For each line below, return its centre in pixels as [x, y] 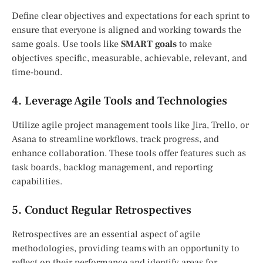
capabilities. [37, 182]
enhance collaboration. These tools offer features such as [129, 154]
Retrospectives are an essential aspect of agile [106, 235]
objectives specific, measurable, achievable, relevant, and [129, 58]
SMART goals [149, 44]
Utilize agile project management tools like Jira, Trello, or [130, 125]
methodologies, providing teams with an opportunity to [126, 249]
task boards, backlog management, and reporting [112, 168]
